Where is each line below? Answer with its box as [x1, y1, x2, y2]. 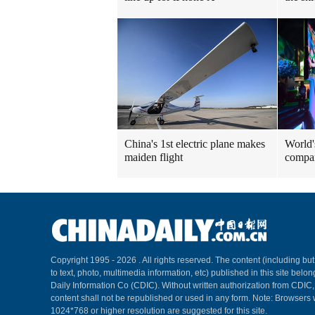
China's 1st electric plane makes [124, 138, 265, 150]
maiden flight [124, 151, 183, 163]
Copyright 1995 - [51, 255, 117, 265]
